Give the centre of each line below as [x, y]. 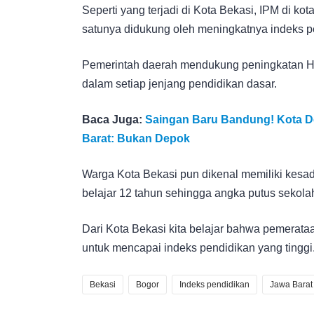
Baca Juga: [114, 119]
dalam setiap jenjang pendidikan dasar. [179, 83]
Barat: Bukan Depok [136, 138]
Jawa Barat [291, 284]
